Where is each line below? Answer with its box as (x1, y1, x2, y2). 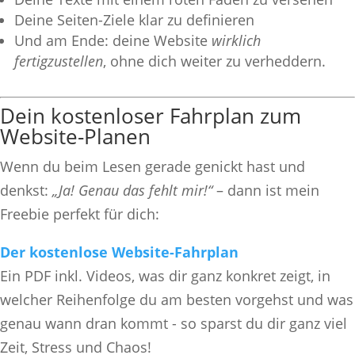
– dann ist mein (212, 180, 319, 200)
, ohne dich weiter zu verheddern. (103, 51, 326, 71)
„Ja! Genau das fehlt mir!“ (52, 180, 212, 200)
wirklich (212, 30, 261, 50)
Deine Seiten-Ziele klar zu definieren (14, 10, 254, 29)
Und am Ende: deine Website (14, 30, 212, 50)
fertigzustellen (14, 51, 103, 71)
